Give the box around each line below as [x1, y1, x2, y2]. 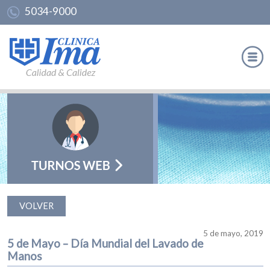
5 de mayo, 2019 [202, 228, 263, 238]
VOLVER [19, 201, 54, 211]
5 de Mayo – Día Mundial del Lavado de [7, 237, 203, 250]
